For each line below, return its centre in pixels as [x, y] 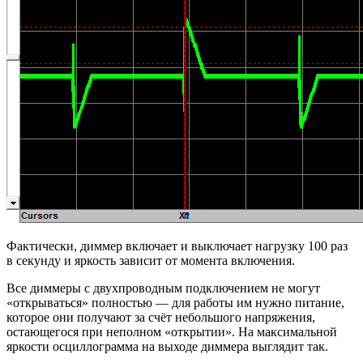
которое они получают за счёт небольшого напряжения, [161, 317]
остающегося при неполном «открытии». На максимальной [172, 331]
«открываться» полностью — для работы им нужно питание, [175, 302]
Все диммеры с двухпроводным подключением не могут [163, 288]
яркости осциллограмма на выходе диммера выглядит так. [167, 346]
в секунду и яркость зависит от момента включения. [151, 260]
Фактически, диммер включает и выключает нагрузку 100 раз [177, 246]
